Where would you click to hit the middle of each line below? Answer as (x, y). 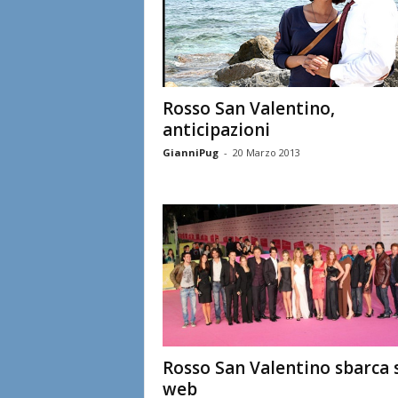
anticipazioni (216, 129)
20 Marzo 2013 (266, 152)
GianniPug (190, 152)
